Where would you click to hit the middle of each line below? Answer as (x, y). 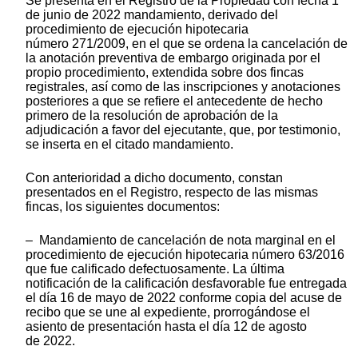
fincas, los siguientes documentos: (123, 206)
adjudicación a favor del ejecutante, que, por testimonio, (183, 129)
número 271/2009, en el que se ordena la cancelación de (187, 43)
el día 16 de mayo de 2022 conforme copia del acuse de (184, 297)
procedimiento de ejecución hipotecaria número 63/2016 (185, 254)
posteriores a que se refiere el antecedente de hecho (174, 101)
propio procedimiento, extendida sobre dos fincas (165, 72)
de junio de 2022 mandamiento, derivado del (152, 14)
